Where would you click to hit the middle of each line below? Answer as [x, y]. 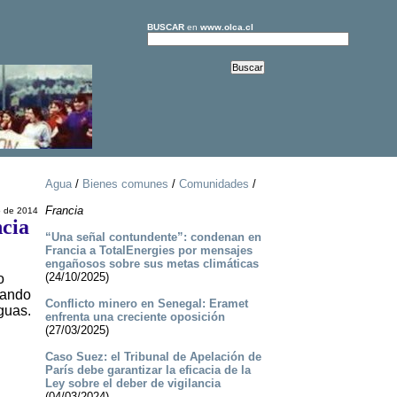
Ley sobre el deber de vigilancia [132, 384]
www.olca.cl [226, 27]
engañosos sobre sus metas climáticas [152, 264]
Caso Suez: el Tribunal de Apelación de [153, 357]
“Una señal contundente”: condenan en [153, 237]
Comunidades [214, 184]
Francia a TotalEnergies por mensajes [148, 251]
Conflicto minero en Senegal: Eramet [146, 304]
